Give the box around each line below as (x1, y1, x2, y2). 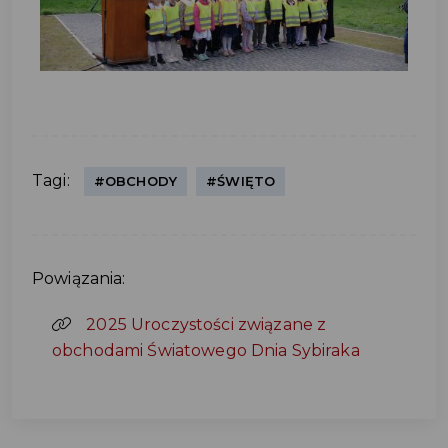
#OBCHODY (93, 173, 177, 190)
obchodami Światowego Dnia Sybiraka (52, 341, 360, 361)
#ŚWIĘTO (206, 173, 276, 190)
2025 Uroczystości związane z (86, 315, 327, 335)
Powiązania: (32, 269, 126, 289)
